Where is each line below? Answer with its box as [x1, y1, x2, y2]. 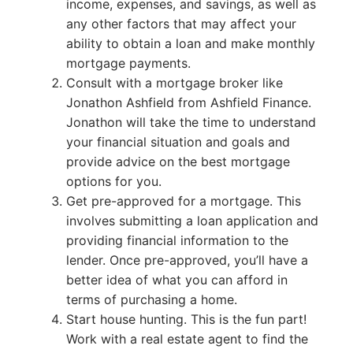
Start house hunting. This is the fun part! [65, 310, 307, 327]
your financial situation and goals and [65, 133, 290, 150]
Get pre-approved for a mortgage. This [65, 192, 301, 209]
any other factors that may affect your [65, 15, 296, 32]
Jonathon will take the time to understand [65, 113, 316, 130]
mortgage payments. [65, 54, 191, 71]
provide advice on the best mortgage [65, 153, 290, 169]
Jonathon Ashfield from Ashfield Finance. [65, 94, 311, 110]
